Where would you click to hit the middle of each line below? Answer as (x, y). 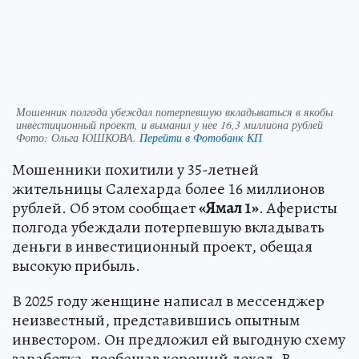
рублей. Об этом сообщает (105, 208)
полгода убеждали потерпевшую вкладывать (168, 227)
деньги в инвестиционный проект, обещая (162, 246)
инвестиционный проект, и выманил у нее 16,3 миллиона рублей (169, 124)
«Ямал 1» (229, 208)
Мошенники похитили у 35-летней (135, 169)
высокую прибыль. (76, 265)
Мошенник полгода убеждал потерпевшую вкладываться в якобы (174, 111)
